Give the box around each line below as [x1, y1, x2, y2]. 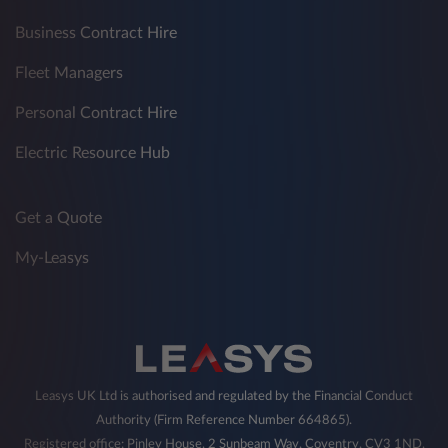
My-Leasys [15, 250, 89, 267]
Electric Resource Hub [15, 145, 170, 162]
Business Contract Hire [15, 25, 177, 42]
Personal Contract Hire [15, 105, 177, 122]
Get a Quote [15, 210, 102, 227]
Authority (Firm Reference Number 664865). [96, 414, 352, 427]
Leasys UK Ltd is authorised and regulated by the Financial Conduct [35, 390, 413, 403]
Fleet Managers [15, 65, 123, 82]
